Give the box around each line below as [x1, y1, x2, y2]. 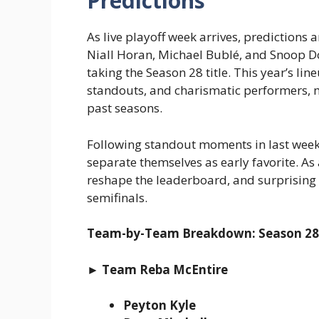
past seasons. [87, 100, 162, 117]
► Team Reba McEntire [87, 261, 228, 278]
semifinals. [87, 189, 147, 206]
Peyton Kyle [123, 297, 196, 314]
